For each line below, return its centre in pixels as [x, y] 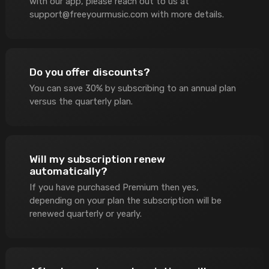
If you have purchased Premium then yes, [114, 188]
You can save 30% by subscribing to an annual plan [132, 89]
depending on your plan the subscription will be [125, 201]
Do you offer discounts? [89, 72]
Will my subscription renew [97, 159]
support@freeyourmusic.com [89, 15]
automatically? [68, 171]
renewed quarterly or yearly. [85, 214]
